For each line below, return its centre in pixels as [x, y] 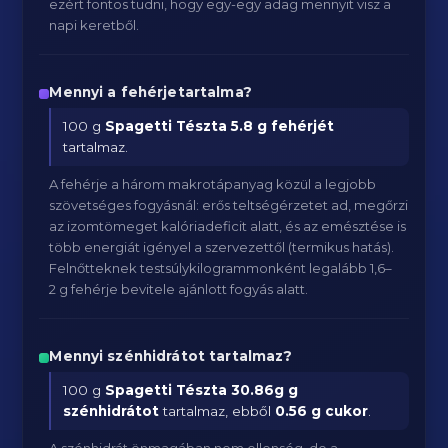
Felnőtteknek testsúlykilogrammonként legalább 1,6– [221, 268]
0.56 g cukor [322, 411]
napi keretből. [94, 25]
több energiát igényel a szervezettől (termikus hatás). [222, 247]
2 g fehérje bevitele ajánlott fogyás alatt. [179, 289]
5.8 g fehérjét [283, 126]
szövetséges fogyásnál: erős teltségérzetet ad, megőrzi [229, 205]
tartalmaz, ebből [217, 411]
